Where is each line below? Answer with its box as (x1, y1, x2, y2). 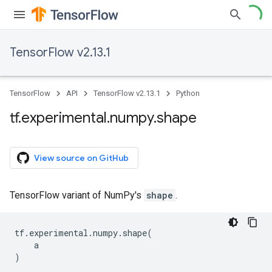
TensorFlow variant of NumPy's (10, 189, 144, 201)
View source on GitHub (34, 152, 129, 163)
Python (176, 89, 200, 98)
